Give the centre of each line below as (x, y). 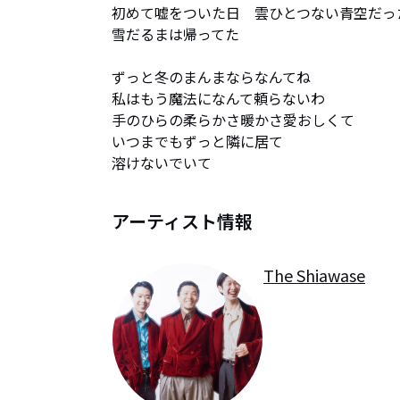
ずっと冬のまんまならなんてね (211, 77)
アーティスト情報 (182, 221)
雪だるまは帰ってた (175, 34)
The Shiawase (314, 275)
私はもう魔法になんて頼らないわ (218, 98)
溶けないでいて (162, 162)
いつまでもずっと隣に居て (197, 141)
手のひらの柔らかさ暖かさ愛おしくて (233, 120)
